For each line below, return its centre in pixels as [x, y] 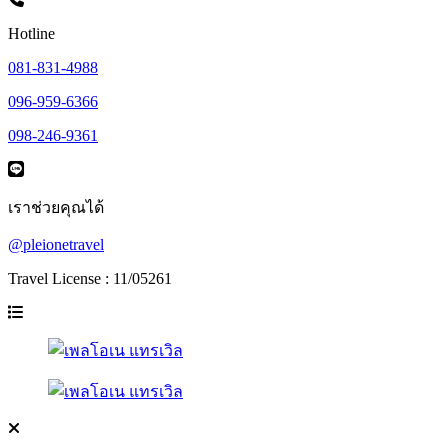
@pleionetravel [56, 244]
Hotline [31, 33]
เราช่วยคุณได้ [56, 207]
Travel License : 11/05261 [90, 278]
